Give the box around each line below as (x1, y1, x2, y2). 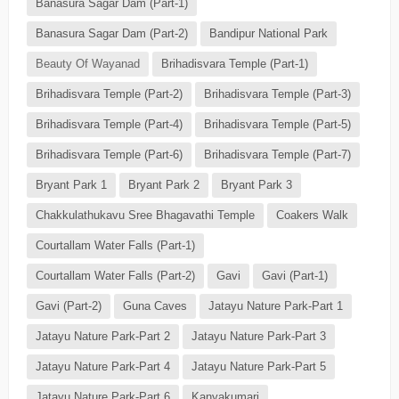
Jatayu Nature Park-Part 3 (191, 330, 326, 344)
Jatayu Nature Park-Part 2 (35, 330, 170, 344)
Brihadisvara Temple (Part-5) (203, 118, 351, 132)
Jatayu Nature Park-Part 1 (208, 299, 343, 313)
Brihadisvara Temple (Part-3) (203, 87, 351, 102)
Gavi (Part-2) (35, 299, 102, 313)
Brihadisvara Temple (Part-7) (203, 148, 351, 162)
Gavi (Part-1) (261, 269, 328, 283)
